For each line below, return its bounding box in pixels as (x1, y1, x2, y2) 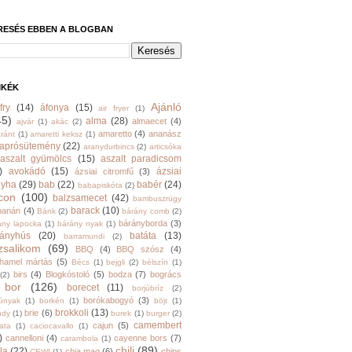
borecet (66, 282, 99, 293)
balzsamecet (53, 192, 107, 203)
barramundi (64, 232, 104, 240)
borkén (39, 296, 64, 305)
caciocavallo (30, 321, 74, 330)
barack (70, 205, 100, 216)
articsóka (149, 142, 182, 151)
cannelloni (5, 333, 43, 343)
